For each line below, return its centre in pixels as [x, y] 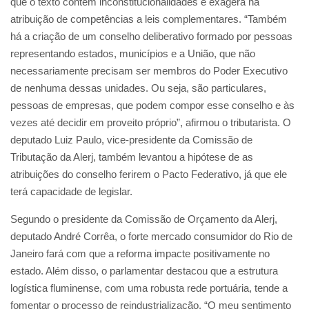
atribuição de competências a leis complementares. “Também [149, 19]
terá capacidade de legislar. [73, 191]
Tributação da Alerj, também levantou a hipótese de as [132, 157]
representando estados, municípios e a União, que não [133, 53]
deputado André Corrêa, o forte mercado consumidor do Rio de [151, 236]
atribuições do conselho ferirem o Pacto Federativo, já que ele [149, 174]
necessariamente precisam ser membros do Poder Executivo [149, 70]
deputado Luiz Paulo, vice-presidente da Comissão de [131, 139]
